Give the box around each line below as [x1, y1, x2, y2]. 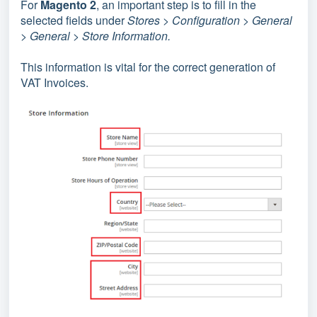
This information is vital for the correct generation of [21, 58, 275, 75]
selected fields [21, 11, 93, 28]
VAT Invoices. [21, 74, 91, 91]
